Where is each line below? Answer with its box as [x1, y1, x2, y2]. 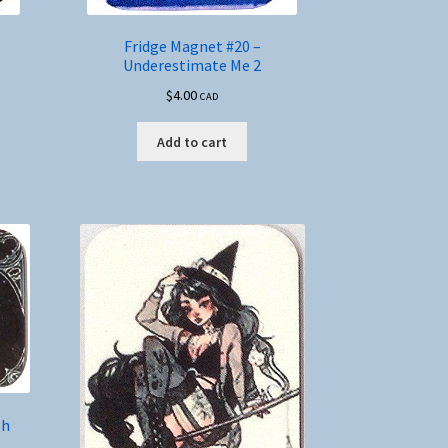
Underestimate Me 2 [123, 55, 262, 76]
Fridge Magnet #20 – [123, 36, 261, 57]
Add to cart [157, 132, 228, 151]
